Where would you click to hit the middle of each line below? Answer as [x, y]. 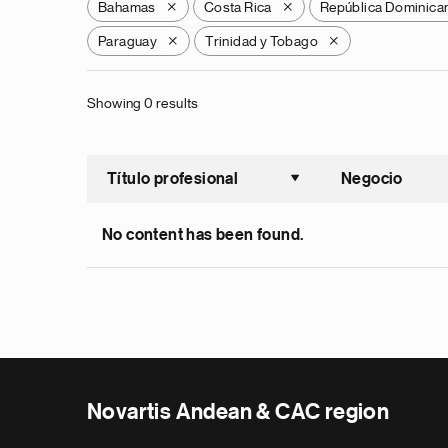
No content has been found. [203, 235]
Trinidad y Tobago [262, 41]
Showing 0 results [143, 103]
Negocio [372, 179]
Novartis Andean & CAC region [238, 412]
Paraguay [128, 41]
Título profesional [173, 179]
